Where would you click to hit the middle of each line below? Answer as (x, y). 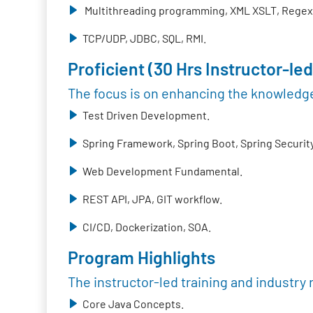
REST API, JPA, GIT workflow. (153, 199)
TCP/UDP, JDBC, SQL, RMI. (145, 38)
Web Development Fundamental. (163, 171)
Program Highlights (142, 257)
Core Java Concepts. (133, 304)
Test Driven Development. (146, 115)
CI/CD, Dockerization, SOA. (147, 227)
